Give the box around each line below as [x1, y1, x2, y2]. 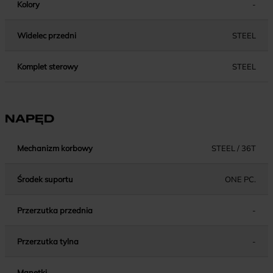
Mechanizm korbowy [17, 143, 93, 154]
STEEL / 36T [211, 143, 256, 154]
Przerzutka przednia [17, 205, 93, 216]
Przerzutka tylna [17, 236, 79, 247]
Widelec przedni [17, 30, 76, 41]
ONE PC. [225, 174, 256, 185]
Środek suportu [17, 174, 73, 185]
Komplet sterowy [17, 62, 78, 72]
